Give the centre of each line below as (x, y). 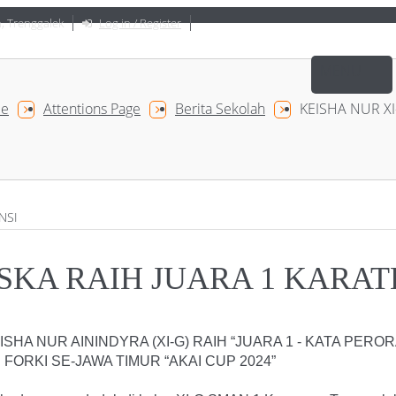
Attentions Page (92, 109)
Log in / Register (140, 23)
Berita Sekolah (220, 109)
